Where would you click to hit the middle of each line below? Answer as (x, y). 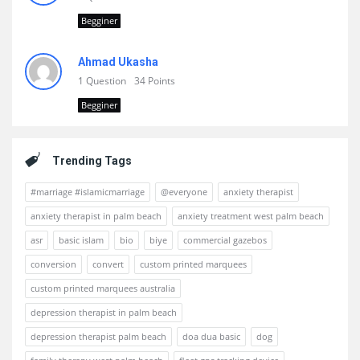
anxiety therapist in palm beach (96, 216)
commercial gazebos (225, 240)
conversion (53, 264)
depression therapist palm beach (98, 336)
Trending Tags (92, 161)
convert (108, 264)
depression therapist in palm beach (104, 312)
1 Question (102, 81)
